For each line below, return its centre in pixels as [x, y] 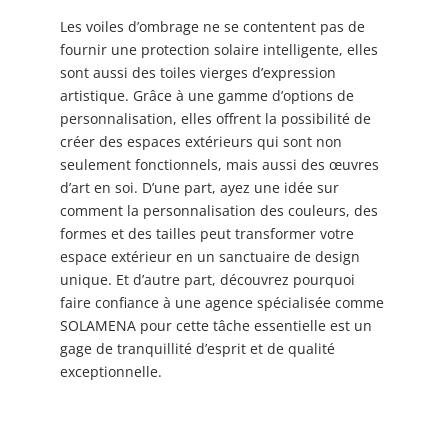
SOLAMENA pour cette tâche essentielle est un [216, 325]
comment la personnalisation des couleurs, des [219, 210]
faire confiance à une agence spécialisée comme [222, 302]
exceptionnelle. [111, 371]
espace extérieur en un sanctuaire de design [210, 256]
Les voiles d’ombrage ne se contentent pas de [212, 26]
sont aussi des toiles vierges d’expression [198, 72]
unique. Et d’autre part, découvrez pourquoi [207, 279]
